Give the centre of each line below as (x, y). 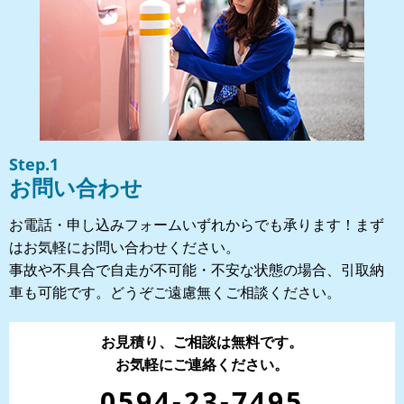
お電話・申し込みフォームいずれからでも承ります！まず (197, 224)
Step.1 (34, 164)
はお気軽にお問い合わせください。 (124, 247)
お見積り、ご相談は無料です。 (202, 341)
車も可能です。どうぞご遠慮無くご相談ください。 (175, 292)
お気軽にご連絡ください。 (202, 364)
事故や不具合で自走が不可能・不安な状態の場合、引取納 (197, 269)
